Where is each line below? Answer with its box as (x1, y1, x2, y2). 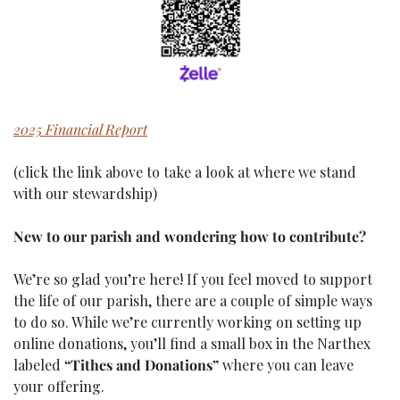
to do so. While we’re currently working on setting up (13, 312, 362, 331)
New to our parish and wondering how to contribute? (13, 226, 366, 246)
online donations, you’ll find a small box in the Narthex (13, 333, 371, 353)
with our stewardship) (13, 183, 157, 203)
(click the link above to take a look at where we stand (13, 162, 356, 181)
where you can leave (219, 354, 354, 374)
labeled (13, 354, 64, 374)
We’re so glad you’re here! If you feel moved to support (13, 269, 372, 288)
